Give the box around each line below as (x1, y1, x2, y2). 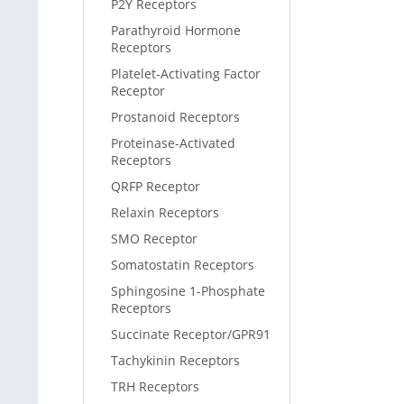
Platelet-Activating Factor (111, 65, 261, 82)
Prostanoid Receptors (111, 108, 240, 125)
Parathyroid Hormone (111, 22, 241, 39)
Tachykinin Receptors (111, 352, 240, 369)
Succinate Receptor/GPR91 (111, 326, 271, 343)
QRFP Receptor (111, 178, 200, 195)
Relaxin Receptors (111, 204, 219, 221)
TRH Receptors (111, 378, 199, 395)
